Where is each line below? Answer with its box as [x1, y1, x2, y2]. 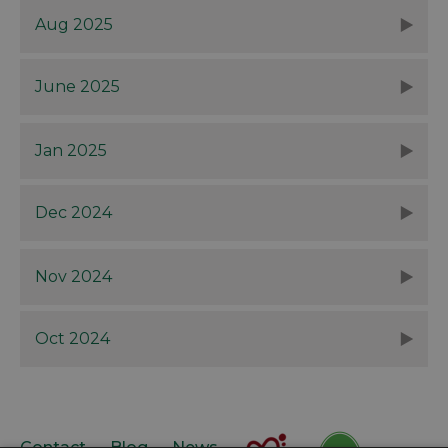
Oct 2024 [35, 328, 110, 348]
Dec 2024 [35, 202, 112, 222]
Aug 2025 [35, 14, 113, 34]
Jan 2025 [35, 140, 107, 160]
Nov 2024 [35, 266, 112, 286]
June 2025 [35, 76, 120, 96]
